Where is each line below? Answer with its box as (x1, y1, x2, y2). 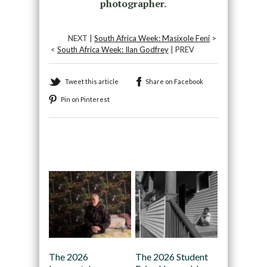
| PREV (168, 44, 194, 54)
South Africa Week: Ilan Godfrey (57, 44, 169, 54)
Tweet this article (64, 77, 119, 85)
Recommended (53, 142, 115, 154)
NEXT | (68, 33, 95, 43)
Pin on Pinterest (60, 95, 110, 103)
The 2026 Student (135, 251, 208, 263)
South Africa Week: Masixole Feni (94, 33, 210, 43)
